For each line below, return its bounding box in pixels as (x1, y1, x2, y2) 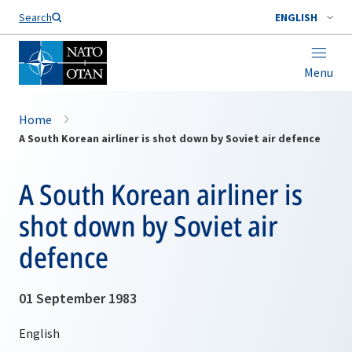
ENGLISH (275, 10, 317, 24)
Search (19, 10, 52, 24)
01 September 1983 (19, 289, 137, 307)
